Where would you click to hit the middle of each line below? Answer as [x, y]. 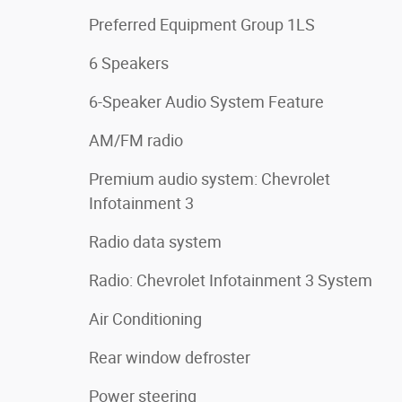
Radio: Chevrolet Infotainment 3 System [231, 280]
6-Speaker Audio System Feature [206, 102]
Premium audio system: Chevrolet [210, 179]
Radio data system [155, 242]
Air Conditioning [145, 319]
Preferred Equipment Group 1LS [202, 25]
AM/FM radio [136, 140]
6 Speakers [129, 63]
